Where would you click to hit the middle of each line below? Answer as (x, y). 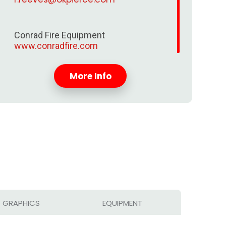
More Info (90, 76)
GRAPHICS (21, 203)
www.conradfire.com (56, 45)
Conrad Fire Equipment (59, 35)
